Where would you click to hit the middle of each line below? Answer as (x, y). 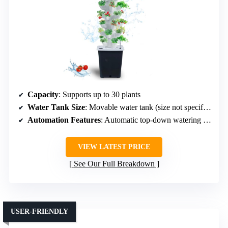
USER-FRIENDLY (39, 212)
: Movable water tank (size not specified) (144, 107)
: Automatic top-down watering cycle (152, 120)
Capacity (43, 95)
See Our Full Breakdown (114, 164)
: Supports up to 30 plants (99, 95)
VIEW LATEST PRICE (114, 147)
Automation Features (64, 120)
